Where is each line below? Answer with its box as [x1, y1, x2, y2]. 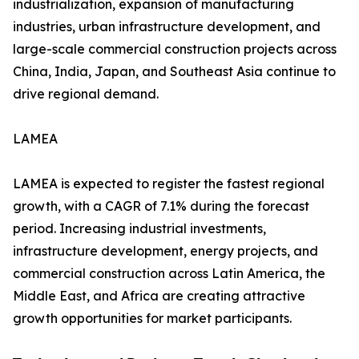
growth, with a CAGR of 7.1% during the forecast [13, 198, 309, 215]
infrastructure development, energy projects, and [13, 243, 318, 260]
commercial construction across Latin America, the [13, 265, 325, 282]
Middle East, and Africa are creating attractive [13, 288, 305, 305]
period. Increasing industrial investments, [13, 220, 266, 237]
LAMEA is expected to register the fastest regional [13, 175, 325, 192]
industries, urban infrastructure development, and [13, 18, 321, 35]
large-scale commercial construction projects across [13, 41, 337, 58]
